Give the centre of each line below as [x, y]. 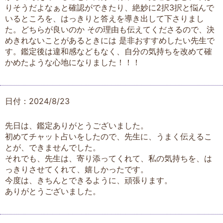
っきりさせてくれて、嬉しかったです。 [77, 169]
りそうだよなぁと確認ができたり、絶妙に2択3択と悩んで [110, 7]
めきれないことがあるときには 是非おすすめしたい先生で [110, 40]
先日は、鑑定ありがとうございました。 [77, 125]
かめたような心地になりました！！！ [73, 62]
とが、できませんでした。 [53, 147]
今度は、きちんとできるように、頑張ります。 [89, 180]
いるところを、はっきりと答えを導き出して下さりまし [105, 18]
